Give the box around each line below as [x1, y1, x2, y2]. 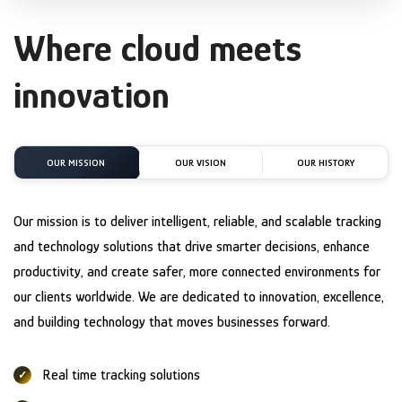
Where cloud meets [13, 26, 301, 69]
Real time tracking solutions [42, 366, 200, 383]
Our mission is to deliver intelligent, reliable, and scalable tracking [13, 213, 381, 230]
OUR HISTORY [296, 156, 354, 168]
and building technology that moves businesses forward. [13, 313, 330, 330]
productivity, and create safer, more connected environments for [13, 263, 380, 280]
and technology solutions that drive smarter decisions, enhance [13, 238, 370, 255]
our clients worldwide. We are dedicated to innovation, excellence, [13, 288, 384, 305]
